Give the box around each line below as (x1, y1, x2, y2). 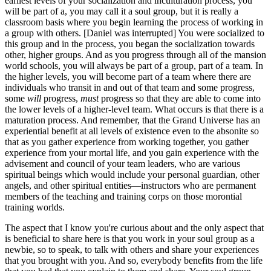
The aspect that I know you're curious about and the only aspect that (5, 222, 264, 233)
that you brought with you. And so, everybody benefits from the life (5, 255, 263, 266)
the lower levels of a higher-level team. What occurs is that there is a (5, 103, 264, 114)
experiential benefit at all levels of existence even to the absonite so (5, 125, 259, 136)
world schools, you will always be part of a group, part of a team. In (5, 60, 263, 71)
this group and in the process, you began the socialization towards (5, 38, 255, 49)
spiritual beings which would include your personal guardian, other (5, 169, 260, 180)
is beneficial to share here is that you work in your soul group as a (5, 233, 255, 244)
